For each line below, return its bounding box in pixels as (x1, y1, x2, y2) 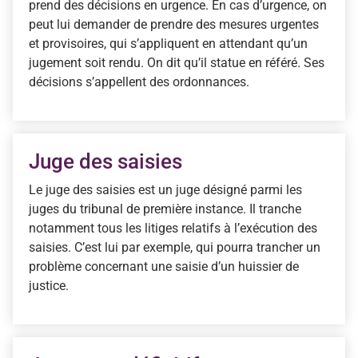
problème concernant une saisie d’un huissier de (29, 258, 299, 274)
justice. (29, 277, 69, 293)
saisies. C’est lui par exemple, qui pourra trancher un (29, 239, 320, 255)
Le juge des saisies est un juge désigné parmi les (29, 181, 302, 197)
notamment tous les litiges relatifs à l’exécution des (29, 220, 317, 236)
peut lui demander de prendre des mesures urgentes (29, 16, 319, 32)
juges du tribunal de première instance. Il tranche (29, 201, 301, 217)
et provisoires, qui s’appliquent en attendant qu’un (29, 35, 308, 51)
